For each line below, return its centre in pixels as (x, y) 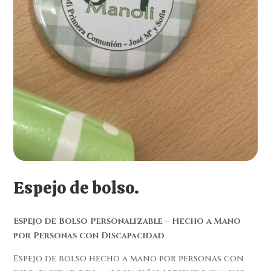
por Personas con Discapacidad (89, 235)
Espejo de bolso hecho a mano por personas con (129, 258)
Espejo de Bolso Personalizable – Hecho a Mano (127, 221)
